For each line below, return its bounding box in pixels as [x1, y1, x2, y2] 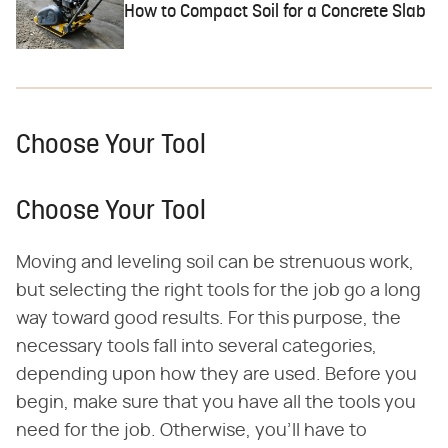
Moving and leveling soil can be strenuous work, [16, 253, 414, 272]
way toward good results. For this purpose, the [16, 309, 401, 328]
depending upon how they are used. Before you [16, 365, 417, 384]
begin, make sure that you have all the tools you [16, 393, 416, 412]
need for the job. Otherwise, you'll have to [16, 421, 367, 440]
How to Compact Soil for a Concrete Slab [124, 2, 427, 22]
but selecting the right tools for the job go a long [16, 281, 421, 300]
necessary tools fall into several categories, [16, 337, 377, 356]
